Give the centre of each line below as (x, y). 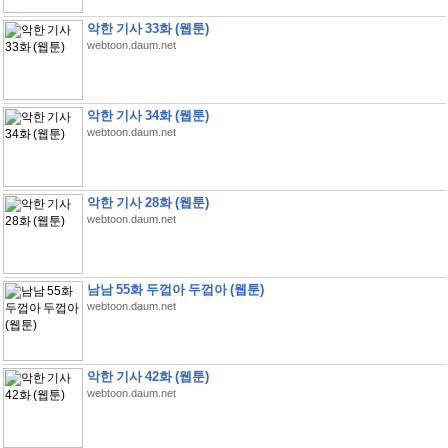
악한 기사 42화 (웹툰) (147, 376)
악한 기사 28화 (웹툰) (147, 202)
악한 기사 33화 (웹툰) (147, 28)
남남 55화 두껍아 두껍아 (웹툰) (175, 289)
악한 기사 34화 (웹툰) (147, 115)
